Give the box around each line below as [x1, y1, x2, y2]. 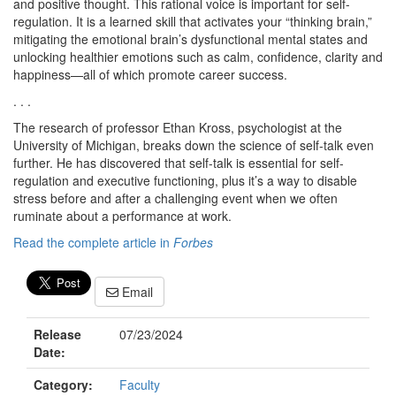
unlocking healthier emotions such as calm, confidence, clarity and [13, 48, 383, 65]
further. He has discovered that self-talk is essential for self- [13, 154, 344, 171]
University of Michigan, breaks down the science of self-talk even [13, 136, 374, 154]
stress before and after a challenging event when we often [13, 189, 338, 207]
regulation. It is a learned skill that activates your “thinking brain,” [13, 12, 372, 30]
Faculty [119, 376, 160, 394]
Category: [34, 376, 93, 394]
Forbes [173, 233, 213, 251]
